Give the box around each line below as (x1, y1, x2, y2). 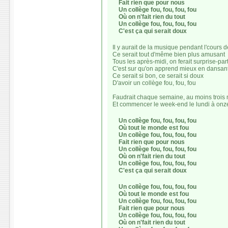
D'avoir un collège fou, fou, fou (112, 79, 196, 87)
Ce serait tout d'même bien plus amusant (112, 51, 225, 58)
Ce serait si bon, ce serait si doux (112, 72, 204, 79)
